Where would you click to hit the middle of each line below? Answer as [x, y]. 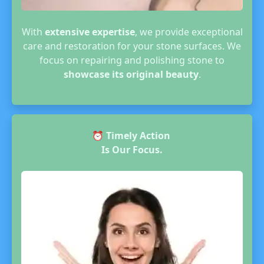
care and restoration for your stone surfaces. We [132, 46]
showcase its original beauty [131, 74]
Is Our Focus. [132, 150]
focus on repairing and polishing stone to [132, 60]
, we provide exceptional [189, 32]
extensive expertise [90, 32]
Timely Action [139, 136]
